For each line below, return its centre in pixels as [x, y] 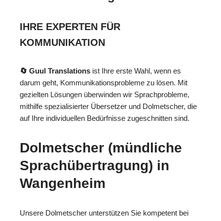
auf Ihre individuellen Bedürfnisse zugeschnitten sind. [105, 118]
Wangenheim [63, 183]
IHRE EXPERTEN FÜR [70, 26]
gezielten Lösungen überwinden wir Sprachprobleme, [105, 94]
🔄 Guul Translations [55, 71]
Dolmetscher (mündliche [101, 147]
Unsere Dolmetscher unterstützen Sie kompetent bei [104, 213]
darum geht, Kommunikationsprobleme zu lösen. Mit [104, 82]
